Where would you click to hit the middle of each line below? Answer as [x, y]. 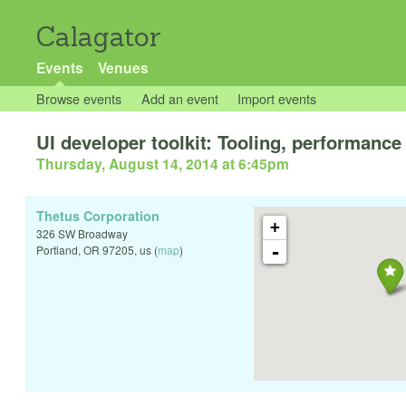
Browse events [79, 98]
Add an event [179, 98]
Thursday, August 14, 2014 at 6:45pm [163, 164]
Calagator [99, 37]
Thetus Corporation [98, 216]
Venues [123, 68]
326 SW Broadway [82, 234]
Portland [57, 250]
